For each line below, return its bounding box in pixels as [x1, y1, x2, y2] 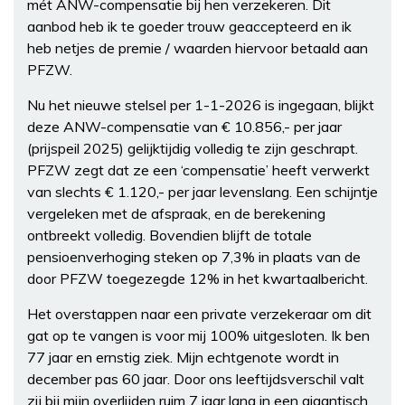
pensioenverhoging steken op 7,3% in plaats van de [27, 248, 361, 267]
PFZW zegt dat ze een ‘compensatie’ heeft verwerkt [27, 161, 370, 180]
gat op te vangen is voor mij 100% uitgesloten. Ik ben [27, 326, 370, 345]
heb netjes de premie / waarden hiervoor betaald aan [27, 39, 368, 58]
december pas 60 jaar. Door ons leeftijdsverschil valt [27, 370, 364, 389]
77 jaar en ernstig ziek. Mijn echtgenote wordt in [27, 348, 339, 367]
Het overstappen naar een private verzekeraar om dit [27, 305, 372, 324]
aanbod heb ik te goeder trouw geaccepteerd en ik [27, 17, 352, 36]
